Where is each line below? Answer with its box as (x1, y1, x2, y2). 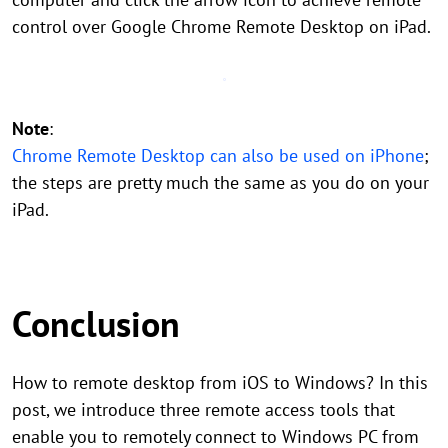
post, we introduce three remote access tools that (12, 398, 395, 421)
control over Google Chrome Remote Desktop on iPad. (12, 15, 431, 38)
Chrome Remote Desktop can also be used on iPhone (12, 144, 424, 167)
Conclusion (12, 300, 180, 347)
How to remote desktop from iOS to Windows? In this (12, 371, 428, 394)
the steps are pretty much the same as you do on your (12, 171, 429, 194)
